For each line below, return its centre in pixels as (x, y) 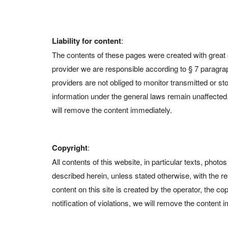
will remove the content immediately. (112, 109)
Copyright (70, 147)
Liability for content (87, 40)
